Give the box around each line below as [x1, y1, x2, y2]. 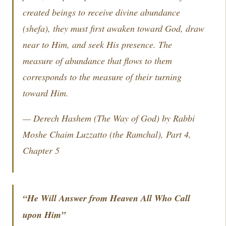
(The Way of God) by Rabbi [91, 112, 195, 124]
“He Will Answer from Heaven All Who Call [23, 192, 190, 204]
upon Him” [23, 208, 66, 221]
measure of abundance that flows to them [23, 54, 172, 67]
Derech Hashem [33, 112, 91, 124]
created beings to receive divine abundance [23, 6, 180, 18]
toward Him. [23, 87, 69, 99]
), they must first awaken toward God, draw [45, 22, 204, 34]
